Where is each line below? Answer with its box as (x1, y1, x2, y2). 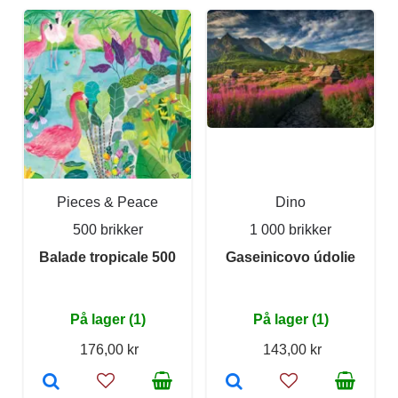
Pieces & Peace (57, 194, 158, 210)
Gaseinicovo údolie (226, 249, 355, 265)
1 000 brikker (250, 221, 331, 237)
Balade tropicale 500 (39, 249, 176, 265)
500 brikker (72, 221, 143, 237)
